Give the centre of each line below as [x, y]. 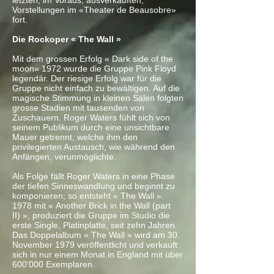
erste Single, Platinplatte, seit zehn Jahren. [95, 225]
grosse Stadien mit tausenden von [78, 108]
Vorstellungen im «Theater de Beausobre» [94, 10]
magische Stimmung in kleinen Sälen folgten [98, 98]
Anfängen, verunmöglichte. [64, 157]
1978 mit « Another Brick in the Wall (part [91, 206]
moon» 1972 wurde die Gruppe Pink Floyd [94, 68]
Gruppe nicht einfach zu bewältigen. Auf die [96, 88]
